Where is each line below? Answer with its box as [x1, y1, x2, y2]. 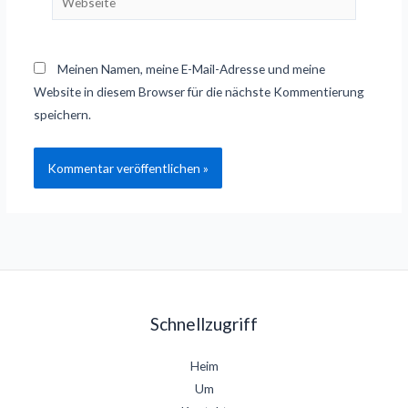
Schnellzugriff [150, 312, 258, 334]
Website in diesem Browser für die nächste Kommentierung [33, 83, 364, 99]
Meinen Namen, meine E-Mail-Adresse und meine [56, 60, 325, 76]
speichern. [33, 106, 91, 122]
